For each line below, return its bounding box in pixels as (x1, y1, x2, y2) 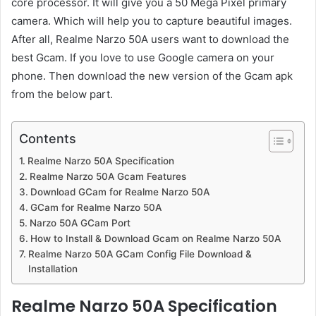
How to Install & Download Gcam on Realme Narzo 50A (30, 232, 281, 244)
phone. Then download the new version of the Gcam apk (11, 68, 293, 83)
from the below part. (11, 87, 113, 101)
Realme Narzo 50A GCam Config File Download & (28, 248, 252, 260)
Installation (28, 262, 78, 274)
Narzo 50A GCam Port (29, 217, 130, 229)
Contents (19, 130, 76, 146)
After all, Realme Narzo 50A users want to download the (11, 32, 289, 46)
